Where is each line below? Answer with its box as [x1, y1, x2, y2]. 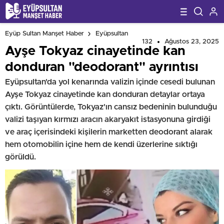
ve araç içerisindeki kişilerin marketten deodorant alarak [5, 128, 212, 136]
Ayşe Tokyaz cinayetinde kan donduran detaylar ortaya [5, 90, 205, 98]
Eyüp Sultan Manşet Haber [5, 30, 84, 37]
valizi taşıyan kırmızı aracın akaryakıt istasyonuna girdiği [5, 115, 210, 123]
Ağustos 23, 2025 [164, 38, 219, 45]
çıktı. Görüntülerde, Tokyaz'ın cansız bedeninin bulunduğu [5, 103, 217, 111]
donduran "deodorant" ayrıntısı [5, 60, 198, 73]
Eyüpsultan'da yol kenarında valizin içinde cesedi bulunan [5, 78, 215, 86]
